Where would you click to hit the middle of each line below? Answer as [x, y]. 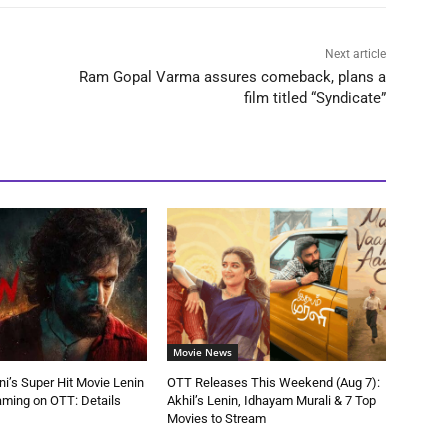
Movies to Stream [217, 418]
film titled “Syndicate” [314, 97]
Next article [355, 53]
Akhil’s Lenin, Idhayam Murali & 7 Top [272, 400]
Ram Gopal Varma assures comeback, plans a [232, 76]
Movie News [203, 351]
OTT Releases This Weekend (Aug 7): [274, 382]
